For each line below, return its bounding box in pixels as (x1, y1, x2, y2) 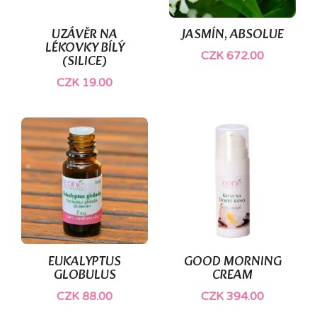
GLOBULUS (53, 264, 116, 287)
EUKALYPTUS (48, 250, 121, 273)
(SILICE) (62, 51, 107, 74)
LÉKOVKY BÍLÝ (45, 38, 125, 60)
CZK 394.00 (201, 289, 264, 304)
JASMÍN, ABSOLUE (181, 24, 284, 47)
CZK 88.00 (57, 289, 113, 304)
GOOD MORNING (183, 250, 282, 273)
